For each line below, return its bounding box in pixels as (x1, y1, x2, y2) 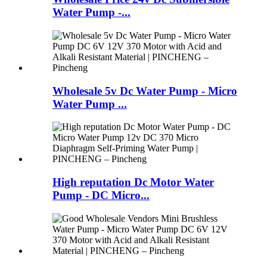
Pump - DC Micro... (52, 189, 150, 202)
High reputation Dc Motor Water (52, 176, 214, 189)
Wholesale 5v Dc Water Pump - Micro (52, 84, 237, 97)
